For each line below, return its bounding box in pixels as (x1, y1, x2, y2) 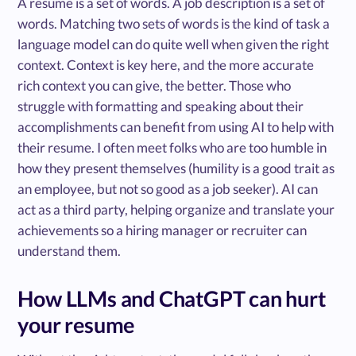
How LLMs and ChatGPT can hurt (17, 285, 326, 312)
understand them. (17, 242, 122, 260)
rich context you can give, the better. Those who (17, 77, 292, 95)
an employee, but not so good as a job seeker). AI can (17, 180, 319, 198)
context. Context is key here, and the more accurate (17, 56, 315, 74)
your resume (17, 311, 135, 339)
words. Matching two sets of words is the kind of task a (17, 15, 331, 33)
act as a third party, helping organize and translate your (17, 201, 335, 219)
